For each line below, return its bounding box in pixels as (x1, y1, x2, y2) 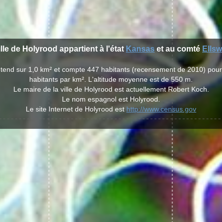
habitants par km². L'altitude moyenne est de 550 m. (29, 75, 193, 83)
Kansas (126, 45, 155, 53)
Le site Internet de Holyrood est (26, 105, 126, 113)
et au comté (155, 45, 202, 53)
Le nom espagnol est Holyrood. (62, 95, 160, 103)
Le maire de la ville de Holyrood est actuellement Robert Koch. (13, 85, 209, 93)
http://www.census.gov (126, 105, 196, 113)
